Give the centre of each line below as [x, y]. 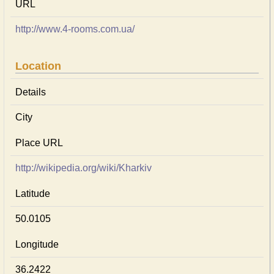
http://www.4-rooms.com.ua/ [75, 29]
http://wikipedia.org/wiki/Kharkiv [83, 168]
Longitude [37, 244]
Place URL [39, 143]
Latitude [33, 194]
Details [31, 92]
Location [38, 66]
